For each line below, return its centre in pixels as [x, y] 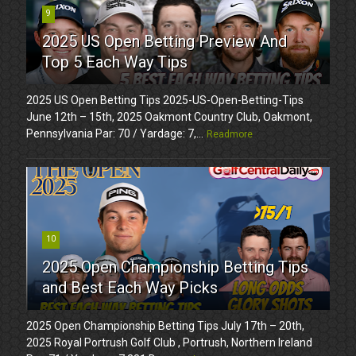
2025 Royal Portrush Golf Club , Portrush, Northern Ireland [170, 342]
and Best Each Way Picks [130, 287]
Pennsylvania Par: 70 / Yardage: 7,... [115, 133]
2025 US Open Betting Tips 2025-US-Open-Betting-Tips [165, 100]
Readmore [230, 134]
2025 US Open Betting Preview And [165, 41]
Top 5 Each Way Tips [115, 62]
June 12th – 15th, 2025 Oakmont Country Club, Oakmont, [170, 116]
